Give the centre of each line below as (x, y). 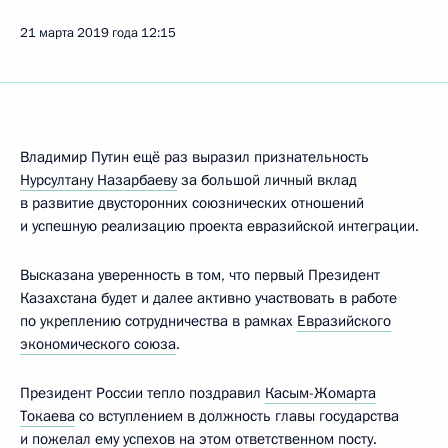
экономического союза (98, 344)
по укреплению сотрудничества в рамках (158, 321)
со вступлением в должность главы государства (237, 416)
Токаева (47, 416)
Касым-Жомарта (320, 393)
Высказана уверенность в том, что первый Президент (200, 275)
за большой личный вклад (267, 180)
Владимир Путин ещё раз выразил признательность (194, 157)
